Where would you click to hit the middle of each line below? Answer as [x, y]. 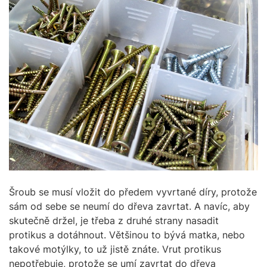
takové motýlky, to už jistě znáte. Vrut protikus [115, 249]
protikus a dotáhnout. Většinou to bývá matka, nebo [127, 235]
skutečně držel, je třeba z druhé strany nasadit [114, 220]
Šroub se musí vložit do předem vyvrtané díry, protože [133, 192]
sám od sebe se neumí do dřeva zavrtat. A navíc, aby [129, 206]
